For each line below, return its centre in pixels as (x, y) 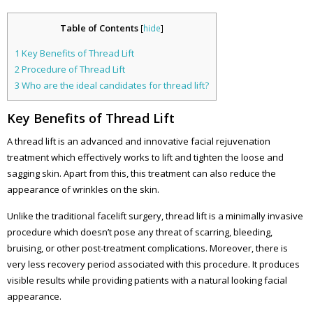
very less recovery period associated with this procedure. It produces (153, 264)
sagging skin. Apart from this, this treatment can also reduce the (141, 173)
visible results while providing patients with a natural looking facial (147, 280)
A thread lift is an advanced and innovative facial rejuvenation (139, 141)
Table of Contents (99, 28)
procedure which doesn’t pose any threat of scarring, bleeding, (140, 232)
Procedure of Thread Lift (72, 69)
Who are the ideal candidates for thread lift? (114, 85)
